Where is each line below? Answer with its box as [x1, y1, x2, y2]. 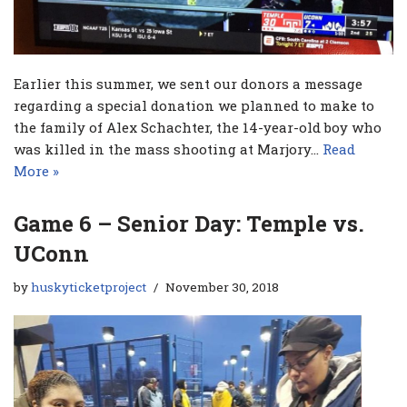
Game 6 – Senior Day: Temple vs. [14, 209, 364, 239]
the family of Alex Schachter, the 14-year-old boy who [14, 118, 382, 137]
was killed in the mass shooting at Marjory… [14, 140, 323, 159]
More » [14, 162, 59, 181]
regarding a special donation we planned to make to [14, 96, 374, 115]
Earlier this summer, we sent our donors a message [14, 74, 362, 94]
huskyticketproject [31, 279, 146, 296]
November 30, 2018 [165, 279, 279, 296]
